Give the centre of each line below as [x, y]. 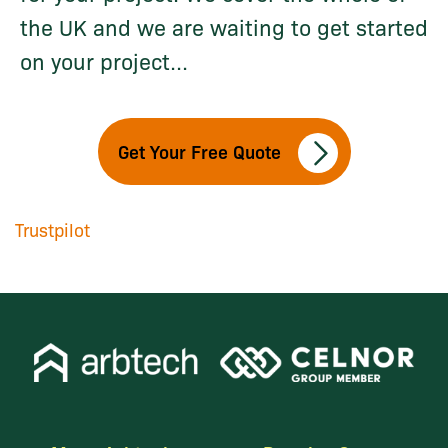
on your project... [104, 61]
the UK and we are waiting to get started [224, 27]
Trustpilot [52, 229]
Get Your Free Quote [199, 151]
